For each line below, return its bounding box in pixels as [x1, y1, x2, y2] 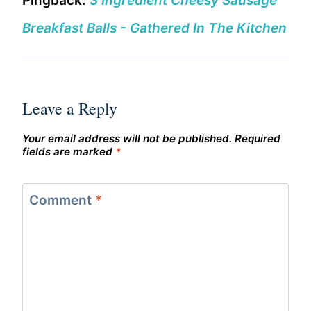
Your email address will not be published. [22, 132, 232, 146]
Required [235, 132, 280, 146]
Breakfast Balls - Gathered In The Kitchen [22, 19, 287, 36]
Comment [28, 192, 95, 208]
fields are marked [22, 145, 115, 159]
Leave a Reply [22, 96, 117, 119]
